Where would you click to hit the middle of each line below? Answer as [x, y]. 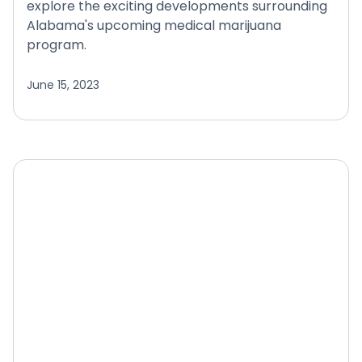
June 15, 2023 [63, 85]
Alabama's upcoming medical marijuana [154, 26]
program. [57, 45]
